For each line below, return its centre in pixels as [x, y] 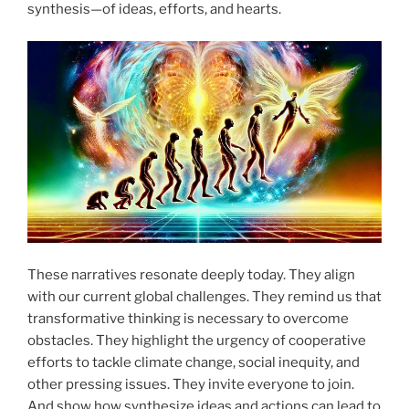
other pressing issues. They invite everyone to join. [191, 384]
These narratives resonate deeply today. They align [191, 274]
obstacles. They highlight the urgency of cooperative [197, 340]
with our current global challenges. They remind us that [204, 296]
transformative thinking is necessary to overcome [188, 318]
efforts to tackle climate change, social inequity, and [194, 362]
